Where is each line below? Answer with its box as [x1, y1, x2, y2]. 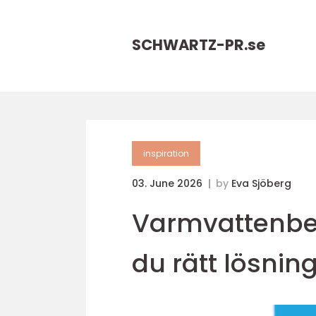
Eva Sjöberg [231, 176, 291, 190]
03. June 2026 [132, 176, 205, 190]
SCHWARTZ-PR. [132, 35, 248, 55]
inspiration [143, 147, 189, 159]
